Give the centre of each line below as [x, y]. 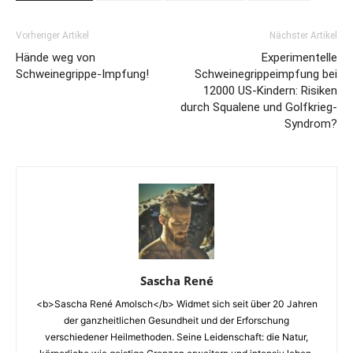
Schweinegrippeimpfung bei [266, 74]
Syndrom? [311, 124]
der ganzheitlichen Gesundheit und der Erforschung [176, 320]
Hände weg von [56, 58]
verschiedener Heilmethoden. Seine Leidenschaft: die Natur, [176, 337]
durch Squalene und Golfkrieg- [259, 107]
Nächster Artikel [303, 35]
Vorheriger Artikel [52, 35]
